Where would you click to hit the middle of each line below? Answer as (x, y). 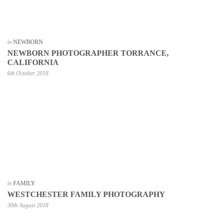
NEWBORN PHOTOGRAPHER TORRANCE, (88, 53)
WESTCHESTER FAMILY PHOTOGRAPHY (86, 194)
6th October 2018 (28, 73)
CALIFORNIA (33, 62)
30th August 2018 (28, 205)
